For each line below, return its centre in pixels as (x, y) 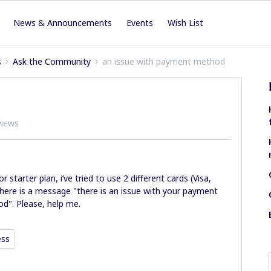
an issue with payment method (164, 61)
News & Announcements (63, 23)
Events (140, 23)
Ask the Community (52, 61)
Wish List (186, 23)
